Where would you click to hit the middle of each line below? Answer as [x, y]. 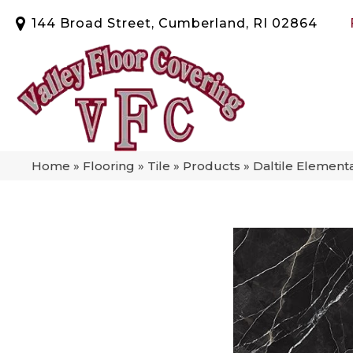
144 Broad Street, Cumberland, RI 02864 [175, 23]
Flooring [109, 165]
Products [212, 165]
